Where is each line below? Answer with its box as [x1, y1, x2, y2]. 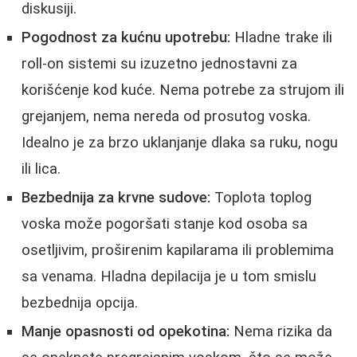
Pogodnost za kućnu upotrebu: [22, 28, 230, 46]
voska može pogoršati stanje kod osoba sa [22, 214, 308, 233]
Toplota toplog [210, 188, 312, 206]
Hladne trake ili [230, 28, 332, 46]
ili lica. [22, 159, 61, 178]
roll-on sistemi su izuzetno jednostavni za [22, 54, 297, 73]
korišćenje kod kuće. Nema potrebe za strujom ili [22, 80, 344, 99]
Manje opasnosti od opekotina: [22, 322, 229, 340]
